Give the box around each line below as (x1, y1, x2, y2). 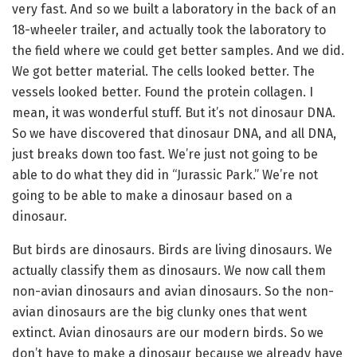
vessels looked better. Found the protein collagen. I (12, 84, 313, 100)
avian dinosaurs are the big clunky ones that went (12, 304, 307, 320)
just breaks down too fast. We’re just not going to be (12, 146, 318, 162)
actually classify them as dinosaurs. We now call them (12, 262, 326, 278)
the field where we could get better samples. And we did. (12, 42, 344, 58)
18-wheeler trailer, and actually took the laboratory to (12, 22, 326, 37)
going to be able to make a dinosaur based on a (12, 187, 292, 203)
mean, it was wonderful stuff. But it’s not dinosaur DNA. (12, 104, 335, 120)
